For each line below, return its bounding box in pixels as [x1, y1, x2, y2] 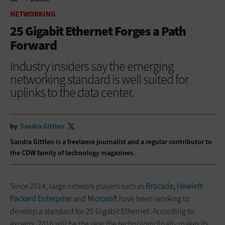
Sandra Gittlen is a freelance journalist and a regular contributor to [10, 137, 212, 147]
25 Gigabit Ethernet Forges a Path [10, 22, 186, 40]
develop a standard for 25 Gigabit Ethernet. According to [10, 205, 194, 216]
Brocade [146, 180, 173, 191]
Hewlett [177, 180, 202, 191]
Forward [10, 36, 57, 54]
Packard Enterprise [10, 193, 71, 204]
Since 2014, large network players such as [10, 180, 146, 191]
